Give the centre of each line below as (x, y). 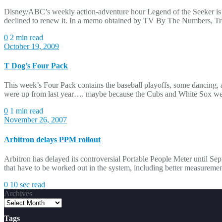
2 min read (27, 37)
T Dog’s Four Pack (36, 66)
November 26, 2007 (35, 120)
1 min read (27, 111)
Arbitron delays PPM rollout (52, 139)
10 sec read (28, 184)
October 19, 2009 (31, 46)
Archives (18, 193)
